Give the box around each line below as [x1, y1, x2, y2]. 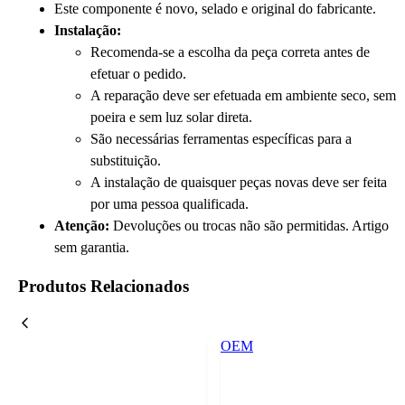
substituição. [90, 152, 161, 168]
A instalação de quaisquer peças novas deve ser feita [90, 174, 387, 190]
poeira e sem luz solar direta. [90, 108, 252, 125]
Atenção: [54, 217, 109, 233]
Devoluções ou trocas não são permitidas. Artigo [109, 217, 389, 233]
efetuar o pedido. [90, 65, 186, 81]
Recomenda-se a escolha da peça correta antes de [90, 43, 370, 60]
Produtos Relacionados [18, 276, 189, 296]
